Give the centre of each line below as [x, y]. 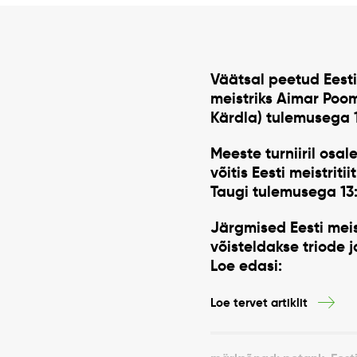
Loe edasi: [246, 266]
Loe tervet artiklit [259, 303]
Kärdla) [236, 117]
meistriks [243, 98]
